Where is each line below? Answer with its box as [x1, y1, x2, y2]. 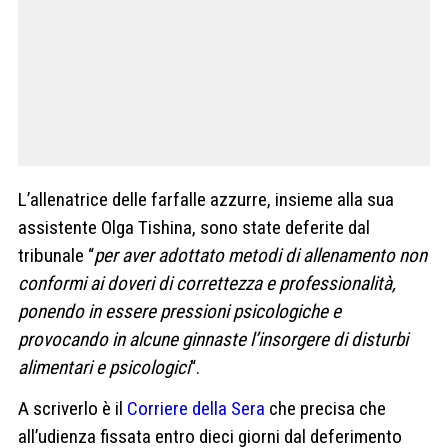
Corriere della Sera [127, 397, 265, 421]
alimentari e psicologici [18, 356, 190, 379]
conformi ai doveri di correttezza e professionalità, [18, 272, 396, 295]
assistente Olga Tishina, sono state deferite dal [18, 216, 370, 239]
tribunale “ [18, 244, 94, 267]
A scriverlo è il [18, 397, 127, 421]
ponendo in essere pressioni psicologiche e [18, 300, 341, 323]
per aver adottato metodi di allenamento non [94, 244, 427, 267]
